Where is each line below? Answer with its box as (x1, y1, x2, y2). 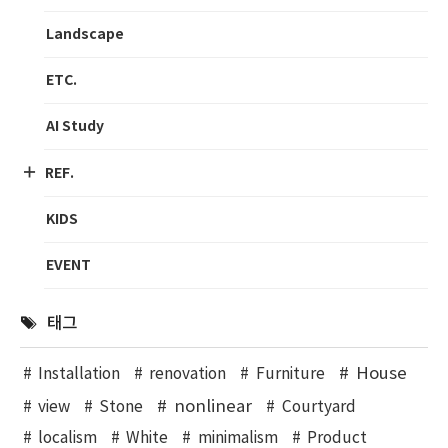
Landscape (46, 26, 124, 44)
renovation (149, 366, 227, 384)
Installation (37, 366, 120, 384)
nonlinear (174, 397, 253, 418)
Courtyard (281, 399, 356, 417)
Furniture (255, 366, 325, 384)
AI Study (46, 118, 104, 136)
